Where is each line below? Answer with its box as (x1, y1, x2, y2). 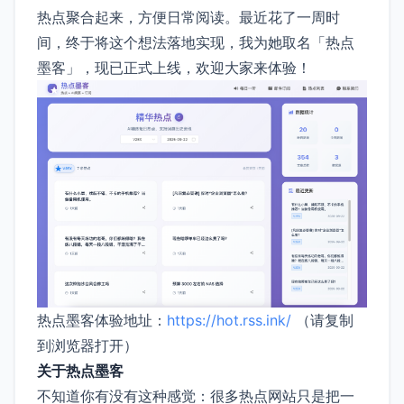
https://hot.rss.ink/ (167, 310, 291, 329)
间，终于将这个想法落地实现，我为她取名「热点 (37, 32, 354, 51)
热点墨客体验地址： (37, 310, 167, 329)
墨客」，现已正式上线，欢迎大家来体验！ (37, 58, 311, 77)
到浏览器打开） (37, 335, 138, 354)
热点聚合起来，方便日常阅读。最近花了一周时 (37, 7, 340, 26)
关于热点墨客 (37, 361, 124, 380)
